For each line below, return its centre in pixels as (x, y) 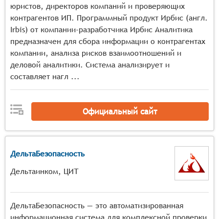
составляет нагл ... (45, 77)
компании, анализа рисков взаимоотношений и (96, 53)
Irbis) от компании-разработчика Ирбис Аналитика (101, 30)
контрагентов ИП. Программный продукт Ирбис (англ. (109, 18)
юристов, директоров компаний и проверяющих (98, 6)
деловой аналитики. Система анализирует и (90, 65)
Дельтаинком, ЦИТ (44, 171)
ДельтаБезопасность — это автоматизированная (97, 206)
